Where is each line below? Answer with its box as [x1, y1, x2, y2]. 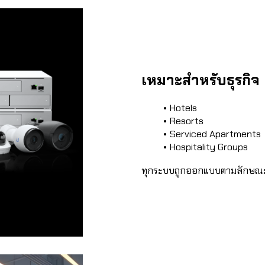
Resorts [169, 115, 203, 127]
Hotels [169, 102, 197, 114]
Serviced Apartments [169, 128, 261, 140]
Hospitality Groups [169, 141, 248, 153]
